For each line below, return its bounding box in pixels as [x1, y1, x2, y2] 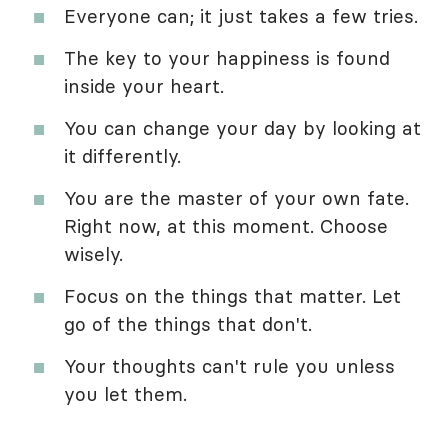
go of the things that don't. [64, 311, 312, 336]
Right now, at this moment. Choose [64, 213, 388, 238]
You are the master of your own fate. [64, 185, 409, 210]
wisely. [64, 241, 123, 266]
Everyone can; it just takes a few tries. [64, 3, 418, 28]
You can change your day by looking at [64, 115, 421, 140]
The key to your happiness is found [64, 45, 390, 70]
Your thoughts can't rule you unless [64, 353, 395, 378]
